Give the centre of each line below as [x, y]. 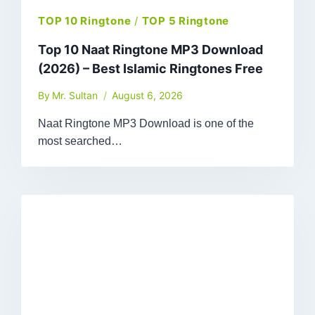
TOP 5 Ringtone [186, 21]
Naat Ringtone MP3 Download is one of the [146, 124]
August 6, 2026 [148, 96]
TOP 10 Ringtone [85, 21]
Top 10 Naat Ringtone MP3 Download [151, 50]
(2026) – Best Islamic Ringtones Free [151, 69]
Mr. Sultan [75, 96]
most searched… [81, 141]
